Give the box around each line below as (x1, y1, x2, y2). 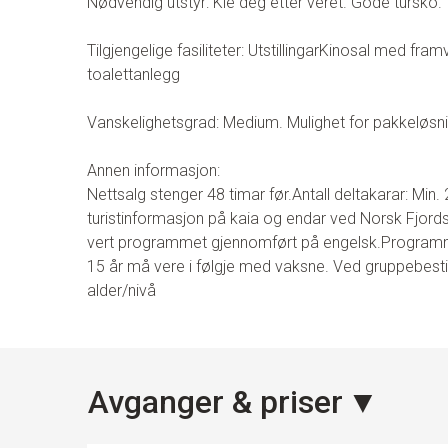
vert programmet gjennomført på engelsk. (87, 232, 381, 252)
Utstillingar (248, 40, 319, 60)
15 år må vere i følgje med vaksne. (87, 256, 329, 276)
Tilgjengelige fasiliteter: (87, 40, 248, 60)
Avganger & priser (88, 382, 343, 421)
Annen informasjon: (87, 160, 220, 180)
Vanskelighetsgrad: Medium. (87, 112, 287, 132)
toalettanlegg (87, 64, 180, 84)
